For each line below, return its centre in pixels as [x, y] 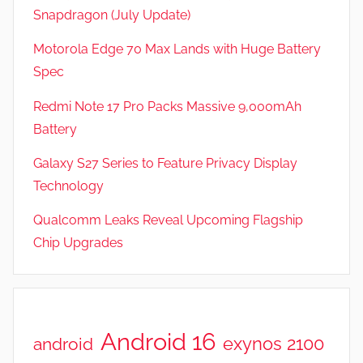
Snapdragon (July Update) [112, 15]
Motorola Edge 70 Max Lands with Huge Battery [177, 49]
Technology [68, 186]
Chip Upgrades [78, 243]
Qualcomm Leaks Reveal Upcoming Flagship [168, 220]
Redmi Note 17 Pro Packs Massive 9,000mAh [167, 106]
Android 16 [158, 342]
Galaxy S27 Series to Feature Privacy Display [165, 163]
